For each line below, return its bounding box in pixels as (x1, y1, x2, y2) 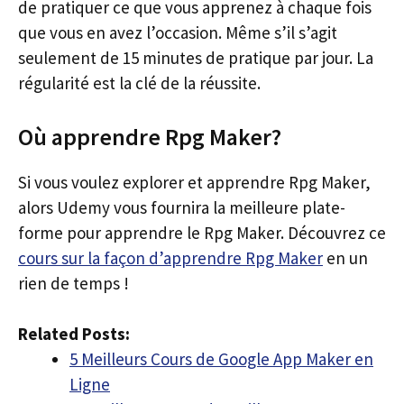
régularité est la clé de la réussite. (18, 72, 261, 94)
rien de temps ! (18, 271, 129, 294)
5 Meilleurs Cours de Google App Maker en (69, 348, 373, 370)
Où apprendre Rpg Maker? (18, 121, 281, 151)
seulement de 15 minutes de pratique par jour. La (18, 47, 373, 69)
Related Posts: (18, 323, 130, 344)
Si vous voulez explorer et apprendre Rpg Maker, (18, 170, 371, 193)
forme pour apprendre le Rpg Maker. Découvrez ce (18, 221, 386, 243)
